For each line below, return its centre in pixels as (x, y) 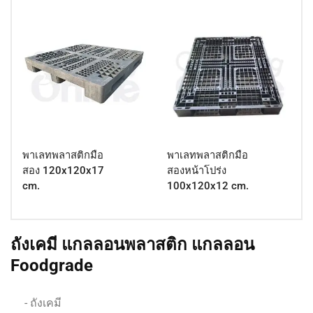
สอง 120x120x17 (63, 171)
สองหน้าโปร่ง (197, 171)
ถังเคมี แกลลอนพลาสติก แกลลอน (132, 245)
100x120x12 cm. (208, 186)
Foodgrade (52, 266)
